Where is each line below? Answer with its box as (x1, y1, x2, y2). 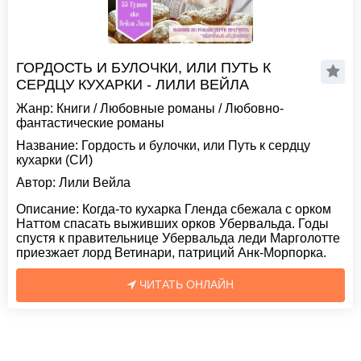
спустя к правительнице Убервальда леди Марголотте (16, 231, 340, 245)
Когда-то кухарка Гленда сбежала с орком (79, 202, 331, 216)
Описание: (16, 202, 79, 216)
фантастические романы (16, 116, 164, 130)
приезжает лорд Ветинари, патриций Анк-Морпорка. (16, 246, 326, 259)
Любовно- (225, 102, 284, 115)
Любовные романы (100, 102, 215, 115)
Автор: (16, 176, 56, 189)
